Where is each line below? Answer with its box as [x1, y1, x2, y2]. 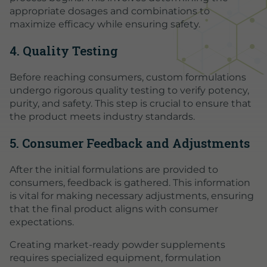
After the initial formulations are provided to [10, 164, 218, 176]
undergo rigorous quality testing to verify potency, [10, 85, 249, 97]
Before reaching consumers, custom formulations [10, 72, 246, 83]
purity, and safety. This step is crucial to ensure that [10, 98, 252, 110]
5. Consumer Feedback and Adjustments [10, 135, 250, 151]
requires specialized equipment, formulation [10, 252, 221, 264]
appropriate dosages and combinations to [10, 5, 210, 17]
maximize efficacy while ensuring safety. [10, 18, 200, 30]
